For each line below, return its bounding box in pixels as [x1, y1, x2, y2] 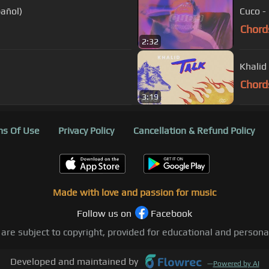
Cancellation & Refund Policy [133, 125, 255, 137]
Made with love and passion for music [53, 187, 216, 199]
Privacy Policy [58, 125, 114, 137]
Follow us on [77, 208, 131, 220]
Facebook [151, 208, 192, 220]
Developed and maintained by [10, 256, 138, 268]
